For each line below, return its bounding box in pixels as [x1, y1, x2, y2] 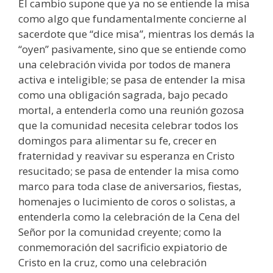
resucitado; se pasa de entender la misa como [18, 164, 239, 179]
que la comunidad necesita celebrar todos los [18, 118, 238, 133]
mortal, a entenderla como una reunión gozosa [18, 103, 244, 118]
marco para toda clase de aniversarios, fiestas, [18, 179, 241, 194]
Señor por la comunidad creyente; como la [18, 225, 222, 239]
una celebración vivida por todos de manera [18, 57, 231, 72]
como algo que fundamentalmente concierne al [18, 12, 247, 26]
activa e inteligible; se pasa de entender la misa [18, 73, 246, 87]
